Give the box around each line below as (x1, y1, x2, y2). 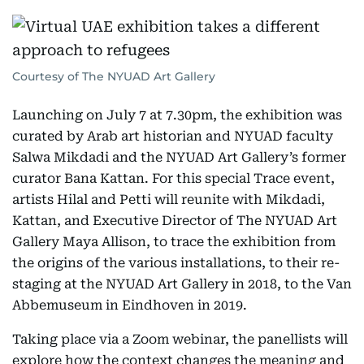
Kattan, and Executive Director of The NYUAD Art (12, 213, 337, 228)
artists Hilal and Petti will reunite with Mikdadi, (12, 192, 325, 207)
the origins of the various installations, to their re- (12, 255, 340, 271)
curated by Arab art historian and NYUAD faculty (12, 128, 333, 144)
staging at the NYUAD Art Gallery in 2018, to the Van (12, 276, 352, 292)
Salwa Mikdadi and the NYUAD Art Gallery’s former (12, 149, 346, 165)
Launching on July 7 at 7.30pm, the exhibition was (12, 107, 342, 123)
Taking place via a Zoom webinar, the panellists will (12, 331, 348, 347)
